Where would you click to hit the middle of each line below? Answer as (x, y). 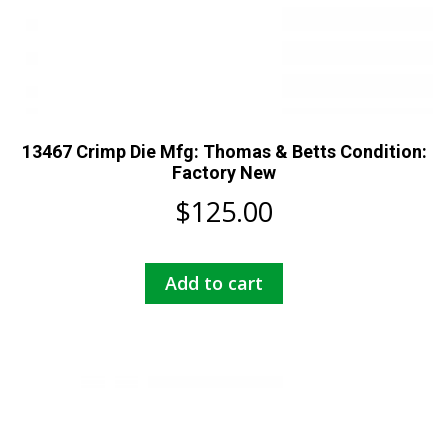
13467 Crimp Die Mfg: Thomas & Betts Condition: (224, 151)
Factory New (224, 172)
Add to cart (214, 283)
